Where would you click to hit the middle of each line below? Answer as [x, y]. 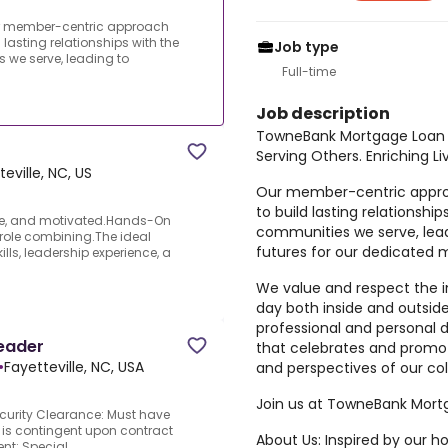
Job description [323, 113]
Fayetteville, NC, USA [74, 367]
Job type [306, 47]
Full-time [309, 71]
